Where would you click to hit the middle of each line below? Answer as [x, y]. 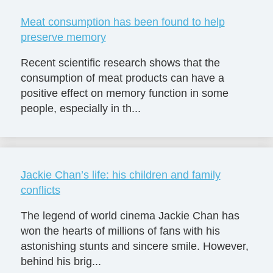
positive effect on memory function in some [124, 94]
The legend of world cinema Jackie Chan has [130, 216]
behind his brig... [61, 261]
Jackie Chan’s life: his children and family [120, 175]
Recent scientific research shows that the [120, 63]
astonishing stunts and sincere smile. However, [134, 246]
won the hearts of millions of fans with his [120, 231]
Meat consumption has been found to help [122, 22]
